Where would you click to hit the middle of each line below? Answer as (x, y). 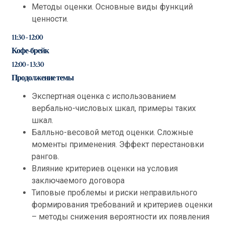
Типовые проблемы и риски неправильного (115, 193)
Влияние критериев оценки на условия (105, 168)
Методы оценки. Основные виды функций (112, 7)
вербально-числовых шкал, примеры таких (114, 108)
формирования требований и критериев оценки (122, 205)
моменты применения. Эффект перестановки (118, 144)
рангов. (45, 156)
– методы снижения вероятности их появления (121, 217)
